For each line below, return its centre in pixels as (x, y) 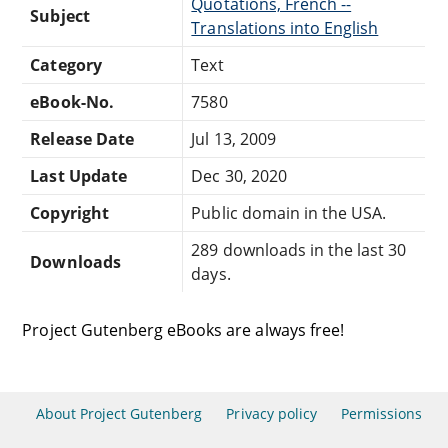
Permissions (382, 413)
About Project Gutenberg (119, 413)
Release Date (82, 138)
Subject (60, 15)
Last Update (78, 175)
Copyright (69, 212)
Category (66, 64)
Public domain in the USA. (289, 212)
